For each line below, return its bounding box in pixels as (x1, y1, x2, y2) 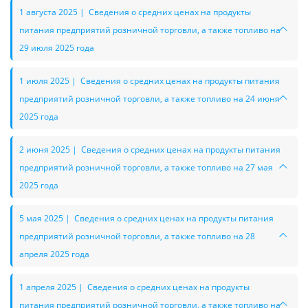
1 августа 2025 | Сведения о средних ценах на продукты (19, 6, 251, 17)
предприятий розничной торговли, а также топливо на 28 (19, 230, 255, 241)
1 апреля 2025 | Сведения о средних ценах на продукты (19, 281, 250, 292)
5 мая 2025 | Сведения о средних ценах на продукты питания (19, 212, 274, 223)
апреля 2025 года (19, 248, 89, 259)
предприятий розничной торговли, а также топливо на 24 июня (19, 93, 280, 104)
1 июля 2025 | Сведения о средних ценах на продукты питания (19, 75, 280, 86)
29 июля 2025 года (19, 42, 94, 53)
